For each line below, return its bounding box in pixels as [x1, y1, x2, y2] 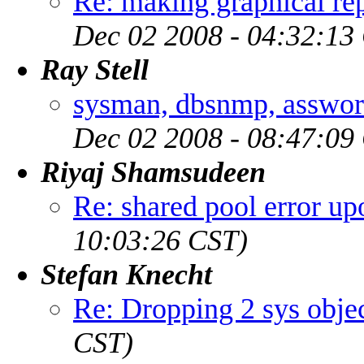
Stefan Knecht [41, 258, 212, 291]
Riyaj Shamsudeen [41, 155, 266, 188]
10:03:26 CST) [73, 223, 248, 257]
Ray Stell [41, 53, 149, 86]
